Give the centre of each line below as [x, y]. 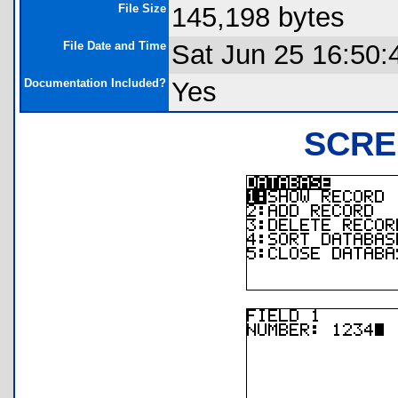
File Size [142, 8]
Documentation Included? [95, 83]
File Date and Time [115, 46]
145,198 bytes [258, 17]
